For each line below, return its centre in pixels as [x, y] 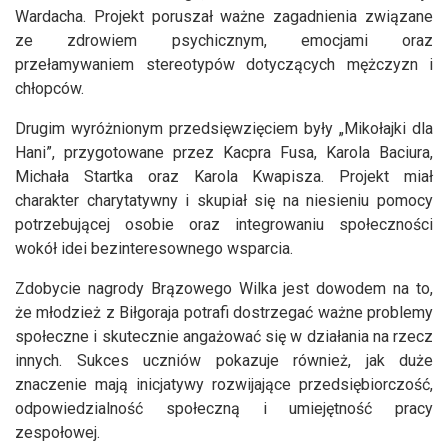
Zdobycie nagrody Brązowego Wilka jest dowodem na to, [224, 289]
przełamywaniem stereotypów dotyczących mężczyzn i [224, 65]
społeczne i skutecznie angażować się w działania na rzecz [224, 337]
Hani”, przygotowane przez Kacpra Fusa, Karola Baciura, [224, 153]
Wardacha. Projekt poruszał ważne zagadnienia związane [224, 17]
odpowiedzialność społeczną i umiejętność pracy [224, 409]
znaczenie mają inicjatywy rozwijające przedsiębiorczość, [224, 385]
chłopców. [49, 89]
